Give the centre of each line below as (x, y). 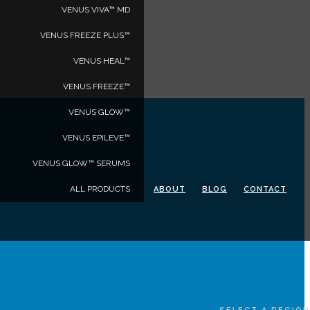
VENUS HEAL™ (102, 61)
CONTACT (265, 189)
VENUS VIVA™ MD (96, 10)
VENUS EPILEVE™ (96, 138)
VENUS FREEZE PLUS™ (85, 35)
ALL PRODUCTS (100, 189)
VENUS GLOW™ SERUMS (81, 163)
